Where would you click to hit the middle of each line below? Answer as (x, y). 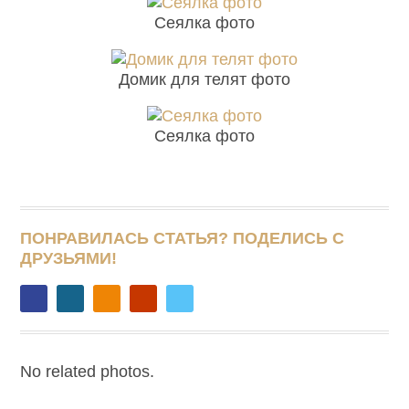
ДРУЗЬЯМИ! (69, 259)
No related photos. (88, 372)
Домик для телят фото (204, 80)
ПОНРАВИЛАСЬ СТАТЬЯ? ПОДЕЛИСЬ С (183, 239)
